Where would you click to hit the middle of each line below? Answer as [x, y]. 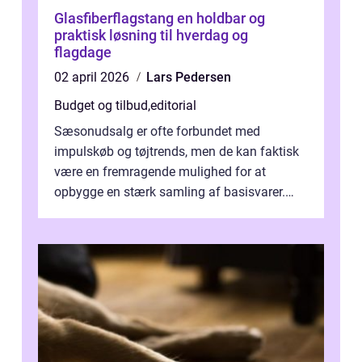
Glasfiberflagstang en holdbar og [116, 19]
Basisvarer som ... [105, 213]
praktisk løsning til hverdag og [151, 36]
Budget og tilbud [101, 106]
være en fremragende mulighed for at [160, 172]
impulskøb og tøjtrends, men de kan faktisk [177, 152]
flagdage [83, 53]
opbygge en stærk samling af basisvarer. [170, 192]
